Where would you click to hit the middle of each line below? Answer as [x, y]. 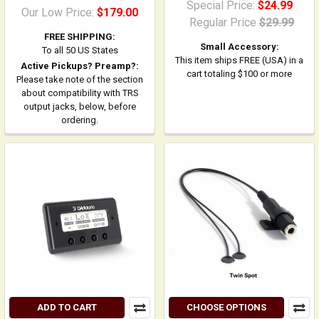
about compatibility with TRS [80, 93]
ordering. [80, 120]
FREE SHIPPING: [80, 37]
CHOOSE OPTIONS [226, 307]
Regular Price [223, 22]
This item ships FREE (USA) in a [239, 60]
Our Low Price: [59, 12]
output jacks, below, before [80, 106]
